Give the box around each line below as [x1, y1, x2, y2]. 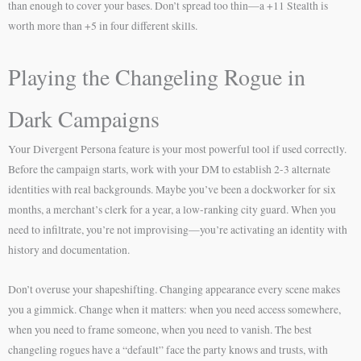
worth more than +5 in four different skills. [8, 18, 197, 33]
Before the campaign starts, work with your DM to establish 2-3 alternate [8, 161, 330, 176]
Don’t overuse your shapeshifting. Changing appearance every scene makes [8, 281, 340, 297]
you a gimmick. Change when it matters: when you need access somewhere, [8, 301, 341, 317]
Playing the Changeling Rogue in [8, 60, 305, 92]
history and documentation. [8, 242, 130, 257]
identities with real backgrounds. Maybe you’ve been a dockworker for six [8, 181, 336, 197]
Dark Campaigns [8, 102, 160, 134]
